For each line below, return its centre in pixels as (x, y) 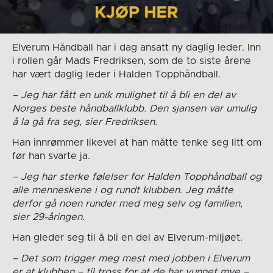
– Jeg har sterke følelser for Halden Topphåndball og (136, 176)
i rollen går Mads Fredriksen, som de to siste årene (131, 61)
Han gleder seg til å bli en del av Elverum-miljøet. (127, 237)
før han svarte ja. (51, 156)
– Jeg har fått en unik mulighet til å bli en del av (124, 95)
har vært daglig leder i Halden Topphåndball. (116, 74)
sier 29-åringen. (48, 217)
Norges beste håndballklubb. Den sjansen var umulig (134, 108)
